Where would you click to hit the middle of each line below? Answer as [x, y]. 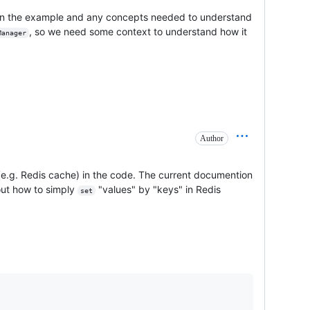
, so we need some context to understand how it [139, 31]
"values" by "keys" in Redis [159, 189]
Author [212, 138]
